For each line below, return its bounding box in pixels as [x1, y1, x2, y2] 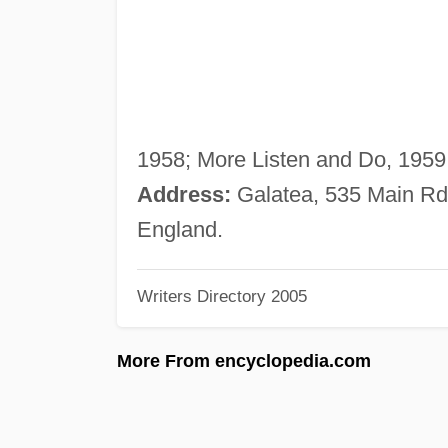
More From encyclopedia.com [117, 350, 371, 371]
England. [136, 216, 223, 242]
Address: [136, 181, 231, 207]
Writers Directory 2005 [136, 287, 307, 306]
